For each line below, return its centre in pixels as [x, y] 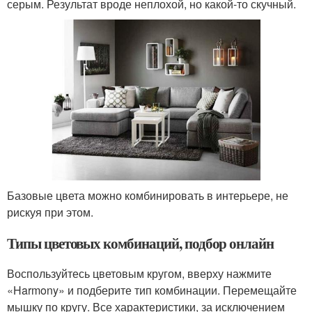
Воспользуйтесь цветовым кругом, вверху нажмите [139, 273]
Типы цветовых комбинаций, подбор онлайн [141, 243]
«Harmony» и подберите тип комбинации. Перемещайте [152, 290]
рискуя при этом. [50, 212]
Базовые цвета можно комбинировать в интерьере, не [148, 195]
